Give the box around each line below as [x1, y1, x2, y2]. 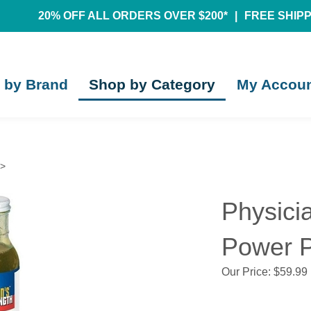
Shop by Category [89, 76, 216, 93]
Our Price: [221, 266, 271, 278]
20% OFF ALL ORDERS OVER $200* [37, 10, 228, 22]
